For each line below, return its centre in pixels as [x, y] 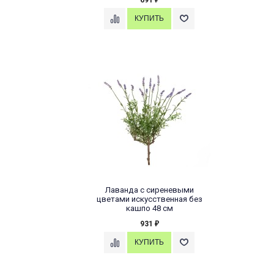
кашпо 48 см [149, 209]
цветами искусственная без [149, 199]
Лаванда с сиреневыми [149, 190]
